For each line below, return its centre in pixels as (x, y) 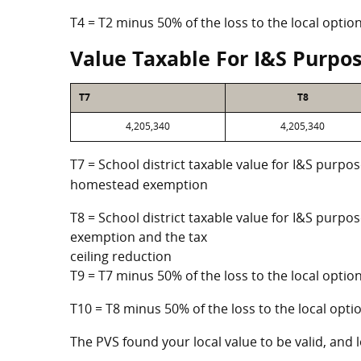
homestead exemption (139, 185)
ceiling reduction (121, 256)
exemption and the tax (139, 237)
